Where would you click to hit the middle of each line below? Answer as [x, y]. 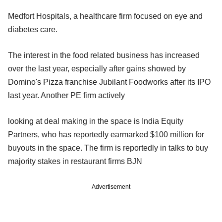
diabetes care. [33, 29]
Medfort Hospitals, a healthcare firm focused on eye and [105, 16]
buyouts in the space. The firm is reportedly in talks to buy [108, 148]
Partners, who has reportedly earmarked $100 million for [106, 134]
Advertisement [111, 187]
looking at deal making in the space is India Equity [96, 121]
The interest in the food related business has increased [104, 55]
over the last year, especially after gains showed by [97, 68]
